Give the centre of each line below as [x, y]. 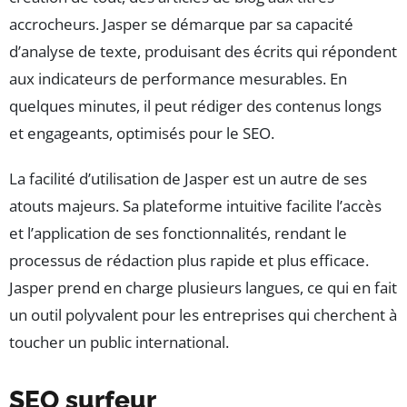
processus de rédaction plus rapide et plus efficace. [189, 261]
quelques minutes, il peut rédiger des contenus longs [195, 106]
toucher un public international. [119, 342]
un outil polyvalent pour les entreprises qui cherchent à [203, 315]
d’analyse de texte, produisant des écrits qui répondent [203, 52]
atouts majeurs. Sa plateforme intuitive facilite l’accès [195, 206]
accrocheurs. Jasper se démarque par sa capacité [181, 25]
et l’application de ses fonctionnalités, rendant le [178, 233]
